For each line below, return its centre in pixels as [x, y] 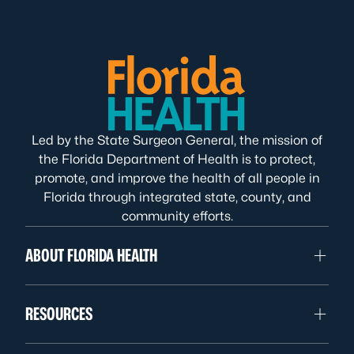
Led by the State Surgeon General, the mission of [177, 140]
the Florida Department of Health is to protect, [177, 159]
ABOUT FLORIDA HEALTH [91, 255]
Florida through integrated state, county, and [177, 197]
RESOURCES [59, 314]
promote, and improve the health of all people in [177, 178]
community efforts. [177, 216]
